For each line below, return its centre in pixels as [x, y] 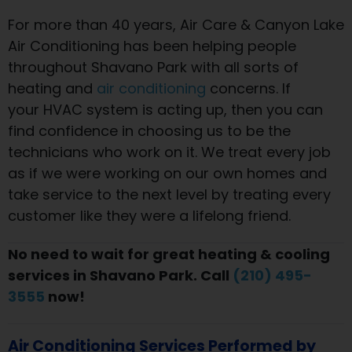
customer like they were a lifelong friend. [149, 215]
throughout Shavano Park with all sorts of [153, 67]
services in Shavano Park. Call [120, 275]
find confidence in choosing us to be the [149, 130]
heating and [52, 88]
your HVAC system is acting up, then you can [165, 109]
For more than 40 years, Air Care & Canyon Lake [176, 24]
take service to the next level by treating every [169, 194]
